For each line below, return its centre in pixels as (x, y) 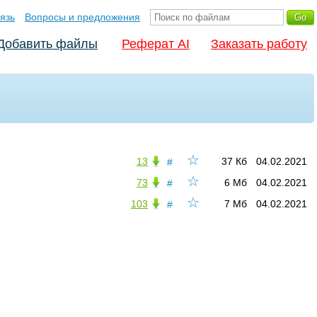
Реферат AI (156, 44)
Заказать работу (259, 44)
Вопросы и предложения (82, 17)
